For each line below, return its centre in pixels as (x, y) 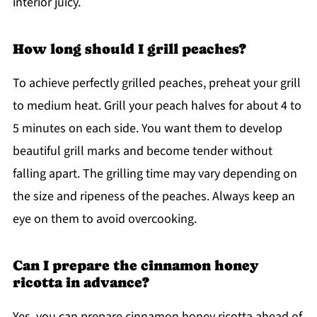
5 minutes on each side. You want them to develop (147, 129)
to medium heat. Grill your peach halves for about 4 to (157, 106)
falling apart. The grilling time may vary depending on (155, 174)
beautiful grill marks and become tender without (142, 151)
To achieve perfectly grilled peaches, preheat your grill (156, 83)
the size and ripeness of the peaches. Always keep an (154, 197)
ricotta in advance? (81, 283)
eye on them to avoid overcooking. (104, 219)
